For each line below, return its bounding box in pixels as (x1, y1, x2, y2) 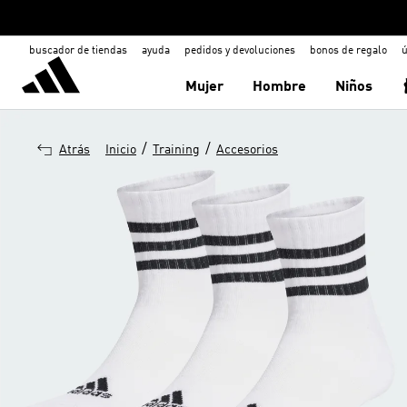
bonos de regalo (310, 45, 387, 56)
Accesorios (216, 144, 278, 156)
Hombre (253, 80, 307, 94)
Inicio (105, 144, 136, 156)
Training (153, 144, 200, 156)
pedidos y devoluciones (184, 45, 295, 56)
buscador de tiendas (29, 45, 127, 56)
